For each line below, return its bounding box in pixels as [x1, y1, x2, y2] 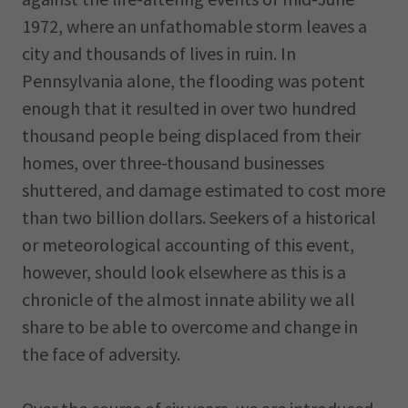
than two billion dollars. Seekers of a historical [22, 206, 376, 229]
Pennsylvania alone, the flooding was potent [22, 69, 365, 92]
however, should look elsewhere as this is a [22, 260, 346, 283]
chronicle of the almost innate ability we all [22, 288, 355, 311]
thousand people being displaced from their [22, 124, 361, 147]
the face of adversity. [22, 342, 180, 365]
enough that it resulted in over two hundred [22, 97, 356, 119]
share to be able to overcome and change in [22, 315, 358, 338]
